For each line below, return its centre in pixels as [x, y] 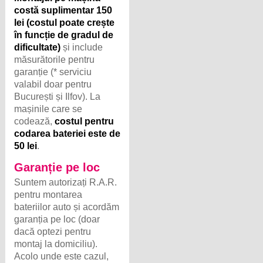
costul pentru [85, 122]
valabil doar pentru [53, 85]
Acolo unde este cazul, [62, 257]
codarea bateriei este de [68, 134]
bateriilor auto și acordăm [67, 207]
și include [82, 48]
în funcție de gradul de [64, 35]
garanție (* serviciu [53, 72]
